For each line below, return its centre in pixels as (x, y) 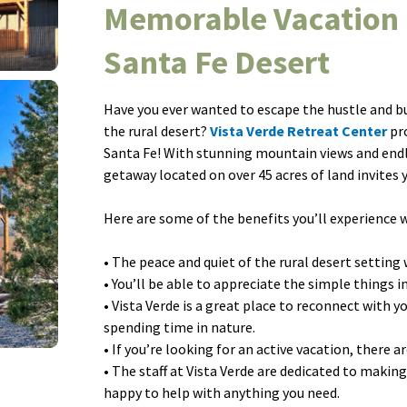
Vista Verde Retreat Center (299, 130)
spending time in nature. (180, 327)
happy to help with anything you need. (222, 392)
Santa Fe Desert (217, 62)
